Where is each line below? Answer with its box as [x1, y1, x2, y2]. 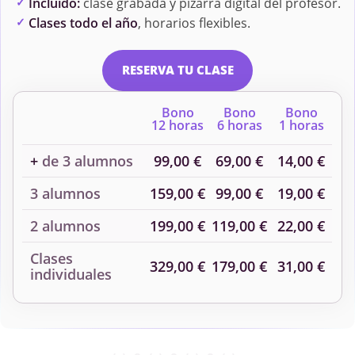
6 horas [216, 116, 262, 134]
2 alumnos [30, 216, 101, 235]
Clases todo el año [28, 13, 138, 32]
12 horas [151, 116, 204, 134]
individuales [30, 264, 113, 284]
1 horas [278, 116, 324, 134]
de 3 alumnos [38, 151, 134, 170]
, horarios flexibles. [137, 13, 250, 32]
